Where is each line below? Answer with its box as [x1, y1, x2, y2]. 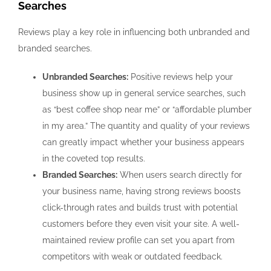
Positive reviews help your [128, 71, 233, 82]
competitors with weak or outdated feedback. [42, 251, 223, 261]
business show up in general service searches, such [42, 88, 246, 98]
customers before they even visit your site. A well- [42, 218, 240, 229]
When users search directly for [117, 169, 242, 180]
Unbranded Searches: [42, 71, 128, 82]
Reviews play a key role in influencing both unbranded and [18, 27, 250, 37]
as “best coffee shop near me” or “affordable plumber [42, 104, 252, 114]
